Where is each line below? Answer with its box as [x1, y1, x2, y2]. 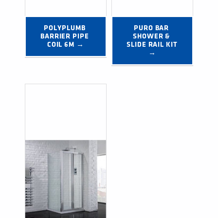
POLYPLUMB [44, 25, 86, 32]
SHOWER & [132, 33, 170, 40]
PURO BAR [133, 25, 169, 32]
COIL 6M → [47, 41, 85, 48]
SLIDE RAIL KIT [127, 41, 178, 48]
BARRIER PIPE [40, 33, 89, 40]
